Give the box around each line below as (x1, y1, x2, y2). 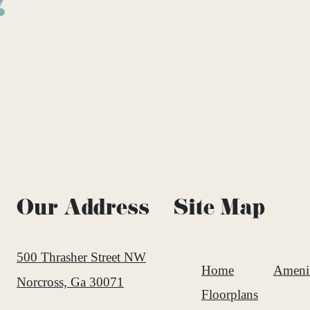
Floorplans (201, 286, 258, 302)
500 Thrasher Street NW (17, 250, 146, 265)
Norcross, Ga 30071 (17, 275, 124, 290)
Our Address (17, 192, 149, 228)
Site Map (174, 192, 265, 228)
